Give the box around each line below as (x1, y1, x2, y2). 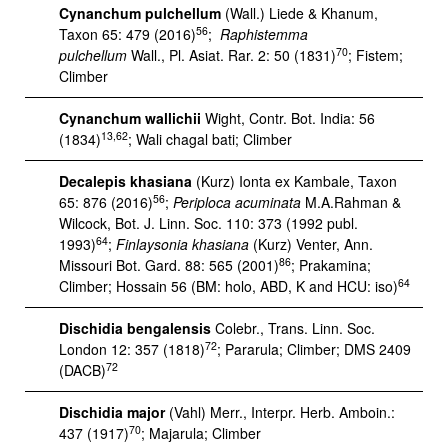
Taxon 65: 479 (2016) (59, 24, 196, 44)
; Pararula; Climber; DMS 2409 (217, 339, 411, 359)
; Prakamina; (291, 255, 371, 275)
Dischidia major (59, 402, 165, 422)
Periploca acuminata (173, 192, 301, 212)
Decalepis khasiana (59, 171, 192, 191)
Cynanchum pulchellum (59, 3, 221, 23)
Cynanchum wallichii (59, 108, 201, 128)
